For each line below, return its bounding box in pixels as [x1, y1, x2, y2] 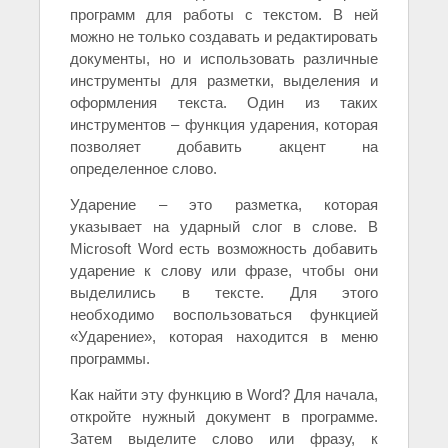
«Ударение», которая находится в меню [70, 328, 378, 346]
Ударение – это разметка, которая [70, 196, 378, 214]
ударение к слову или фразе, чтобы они [70, 262, 378, 280]
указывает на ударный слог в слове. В [70, 218, 378, 236]
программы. [70, 350, 150, 368]
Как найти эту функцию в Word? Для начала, [70, 386, 378, 404]
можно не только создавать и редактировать [70, 28, 378, 46]
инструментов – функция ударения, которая [70, 116, 378, 134]
